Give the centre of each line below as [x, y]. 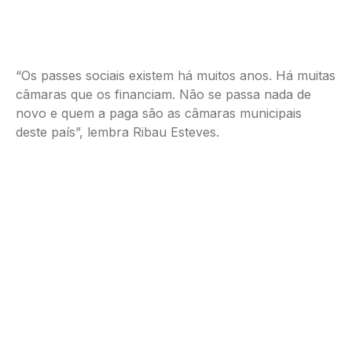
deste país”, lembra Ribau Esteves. [117, 132]
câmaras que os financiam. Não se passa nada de [163, 94]
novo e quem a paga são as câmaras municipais [159, 113]
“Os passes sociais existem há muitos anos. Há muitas [176, 75]
